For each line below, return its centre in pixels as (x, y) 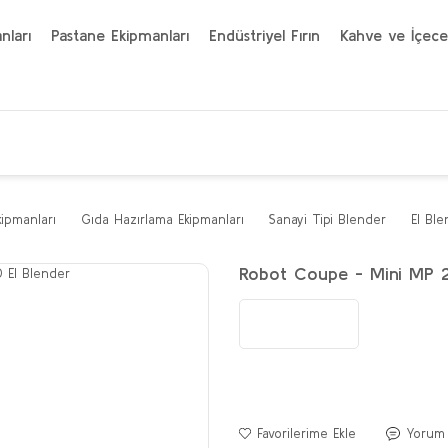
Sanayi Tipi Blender (327, 219)
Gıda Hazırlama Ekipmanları (162, 219)
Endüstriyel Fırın (264, 35)
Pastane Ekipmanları (120, 35)
